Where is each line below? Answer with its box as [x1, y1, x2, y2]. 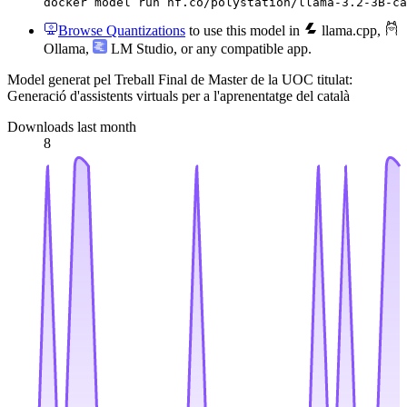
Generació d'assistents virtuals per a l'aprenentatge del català [7, 87, 350, 104]
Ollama [44, 40, 85, 56]
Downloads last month [7, 118, 136, 134]
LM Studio [107, 40, 174, 56]
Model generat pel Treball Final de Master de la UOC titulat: [7, 71, 352, 87]
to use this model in [185, 22, 303, 38]
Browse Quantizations [58, 22, 185, 38]
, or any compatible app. [174, 40, 312, 56]
